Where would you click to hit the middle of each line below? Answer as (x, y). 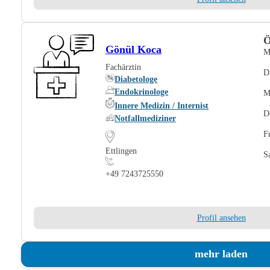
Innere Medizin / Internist (162, 106)
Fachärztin (124, 67)
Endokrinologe (142, 91)
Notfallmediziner (146, 118)
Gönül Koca (134, 50)
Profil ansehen (221, 218)
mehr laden (221, 254)
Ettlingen (123, 150)
